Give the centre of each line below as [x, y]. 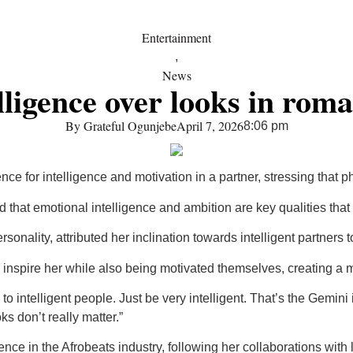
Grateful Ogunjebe [128, 126]
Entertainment [176, 38]
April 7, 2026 [210, 126]
